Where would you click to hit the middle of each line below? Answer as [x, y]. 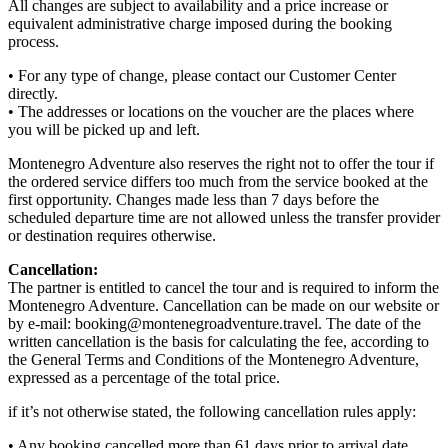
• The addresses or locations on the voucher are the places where [211, 111]
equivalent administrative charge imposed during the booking [200, 23]
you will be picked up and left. [104, 129]
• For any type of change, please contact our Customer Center [202, 75]
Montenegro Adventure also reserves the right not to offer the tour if [221, 163]
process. [33, 41]
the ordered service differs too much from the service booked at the [218, 181]
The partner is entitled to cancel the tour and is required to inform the [223, 287]
